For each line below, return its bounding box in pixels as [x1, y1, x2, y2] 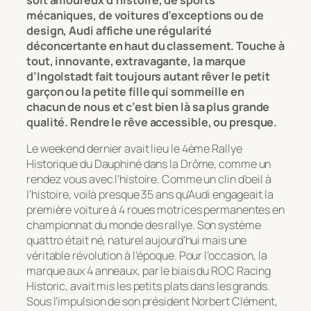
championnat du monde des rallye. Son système [26, 217, 261, 233]
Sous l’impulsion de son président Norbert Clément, [26, 294, 278, 310]
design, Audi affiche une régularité [26, 22, 212, 38]
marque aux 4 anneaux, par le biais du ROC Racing [26, 263, 271, 279]
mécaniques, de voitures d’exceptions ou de [26, 7, 264, 23]
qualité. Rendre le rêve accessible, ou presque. [26, 114, 278, 130]
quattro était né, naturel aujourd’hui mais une [26, 233, 247, 249]
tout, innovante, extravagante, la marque [26, 53, 246, 69]
